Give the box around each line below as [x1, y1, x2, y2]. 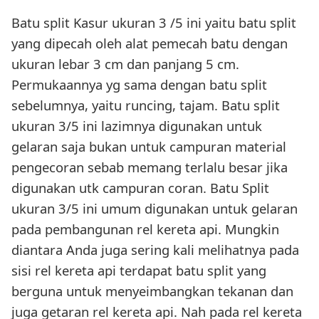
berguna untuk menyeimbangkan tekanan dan [11, 281, 293, 300]
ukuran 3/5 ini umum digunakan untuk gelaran [11, 199, 298, 217]
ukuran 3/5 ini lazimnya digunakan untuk [11, 116, 262, 135]
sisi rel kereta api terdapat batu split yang [11, 261, 266, 279]
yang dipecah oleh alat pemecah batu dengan [11, 33, 288, 52]
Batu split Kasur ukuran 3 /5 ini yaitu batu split [11, 13, 296, 31]
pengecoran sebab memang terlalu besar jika [11, 157, 288, 176]
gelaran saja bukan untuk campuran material [11, 137, 286, 155]
